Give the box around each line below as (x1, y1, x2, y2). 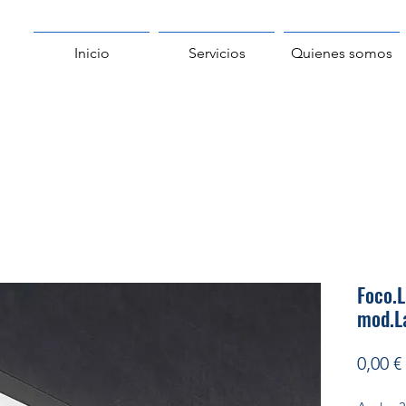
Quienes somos (291, 44, 392, 62)
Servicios (188, 44, 246, 62)
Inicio (73, 44, 110, 62)
